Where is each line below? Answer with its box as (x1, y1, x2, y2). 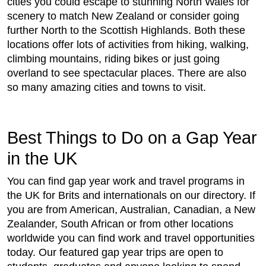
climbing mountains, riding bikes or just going (7, 53, 220, 65)
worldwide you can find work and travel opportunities (7, 232, 255, 245)
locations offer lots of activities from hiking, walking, (7, 39, 249, 51)
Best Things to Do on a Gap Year (7, 128, 257, 148)
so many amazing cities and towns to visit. (7, 81, 206, 94)
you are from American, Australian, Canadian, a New (7, 204, 255, 216)
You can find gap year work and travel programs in (7, 175, 245, 188)
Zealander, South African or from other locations (7, 218, 233, 230)
